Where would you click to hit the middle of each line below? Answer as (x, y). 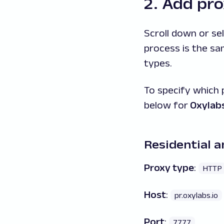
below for (166, 105)
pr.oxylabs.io (196, 195)
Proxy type (169, 168)
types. (158, 63)
